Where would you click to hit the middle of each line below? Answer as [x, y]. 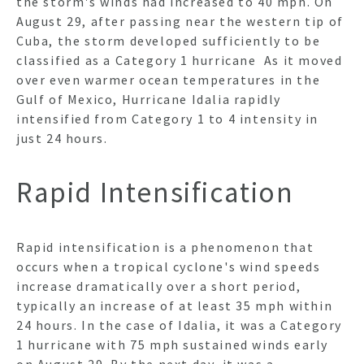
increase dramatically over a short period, [159, 286]
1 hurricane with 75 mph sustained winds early [173, 345]
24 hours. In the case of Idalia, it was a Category [180, 325]
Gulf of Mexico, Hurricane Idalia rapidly [149, 99]
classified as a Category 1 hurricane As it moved [180, 60]
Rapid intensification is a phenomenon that [165, 247]
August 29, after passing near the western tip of [180, 21]
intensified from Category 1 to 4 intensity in [168, 118]
